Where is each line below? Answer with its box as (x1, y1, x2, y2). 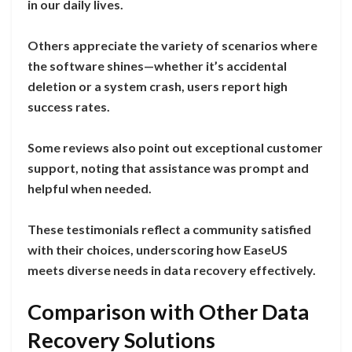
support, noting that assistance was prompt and (27, 159, 309, 175)
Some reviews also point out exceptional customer (27, 139, 323, 155)
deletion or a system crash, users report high (27, 78, 288, 93)
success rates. (27, 98, 110, 114)
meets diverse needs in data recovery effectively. (27, 262, 316, 277)
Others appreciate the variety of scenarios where (27, 37, 317, 53)
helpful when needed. (27, 180, 152, 196)
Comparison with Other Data (27, 299, 310, 325)
